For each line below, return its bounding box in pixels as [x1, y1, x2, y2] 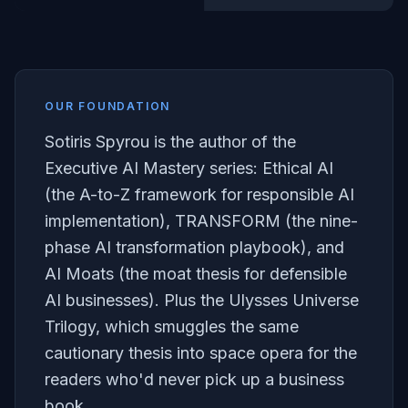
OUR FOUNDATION [45, 99, 171, 113]
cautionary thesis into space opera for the [45, 343, 357, 362]
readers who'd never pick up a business [45, 370, 344, 389]
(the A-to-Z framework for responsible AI [45, 185, 354, 204]
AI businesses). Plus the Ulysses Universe [45, 291, 359, 310]
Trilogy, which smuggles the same [45, 317, 299, 336]
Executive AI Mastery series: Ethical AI [45, 158, 333, 178]
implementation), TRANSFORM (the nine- [45, 211, 358, 230]
